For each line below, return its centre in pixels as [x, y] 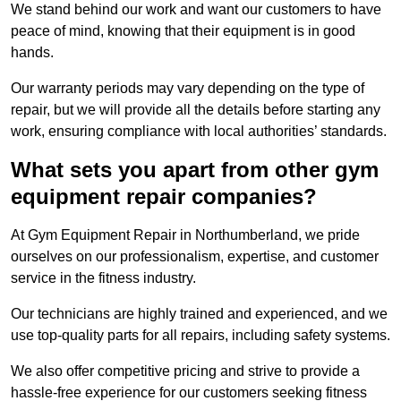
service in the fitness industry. [103, 278]
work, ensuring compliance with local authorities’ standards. [199, 132]
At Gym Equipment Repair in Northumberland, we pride [185, 235]
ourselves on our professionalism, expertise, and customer [195, 257]
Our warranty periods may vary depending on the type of [188, 89]
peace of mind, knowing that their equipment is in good [183, 31]
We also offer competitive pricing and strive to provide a [185, 371]
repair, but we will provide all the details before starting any [196, 110]
